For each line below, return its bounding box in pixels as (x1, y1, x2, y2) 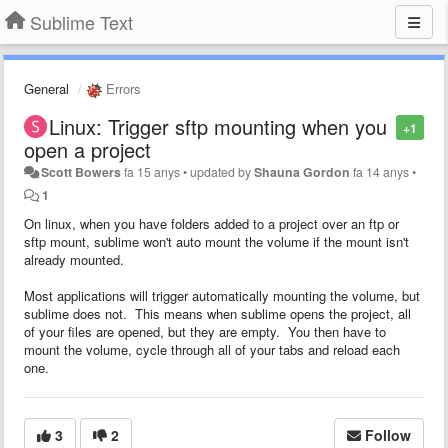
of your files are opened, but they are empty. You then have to (24, 321, 386, 341)
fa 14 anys (353, 162, 410, 181)
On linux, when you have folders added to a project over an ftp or (24, 213, 399, 233)
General (24, 79, 69, 98)
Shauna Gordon (254, 162, 351, 181)
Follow (365, 424, 411, 445)
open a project (24, 134, 151, 164)
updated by (190, 162, 255, 181)
